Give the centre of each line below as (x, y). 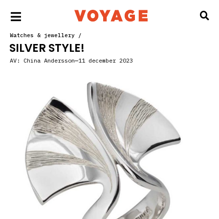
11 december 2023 (106, 60)
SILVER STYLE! (47, 48)
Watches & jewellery (42, 35)
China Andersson (47, 60)
